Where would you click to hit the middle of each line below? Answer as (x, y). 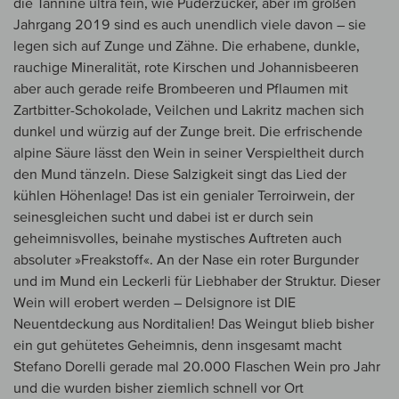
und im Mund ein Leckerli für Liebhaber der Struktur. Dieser (197, 281)
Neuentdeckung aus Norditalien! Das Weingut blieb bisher (194, 324)
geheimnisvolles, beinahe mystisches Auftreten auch (178, 238)
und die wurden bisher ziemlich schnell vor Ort (159, 388)
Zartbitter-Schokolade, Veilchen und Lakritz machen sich (189, 110)
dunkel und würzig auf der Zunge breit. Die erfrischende (188, 131)
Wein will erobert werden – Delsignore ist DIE (155, 302)
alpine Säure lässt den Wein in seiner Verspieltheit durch (189, 153)
